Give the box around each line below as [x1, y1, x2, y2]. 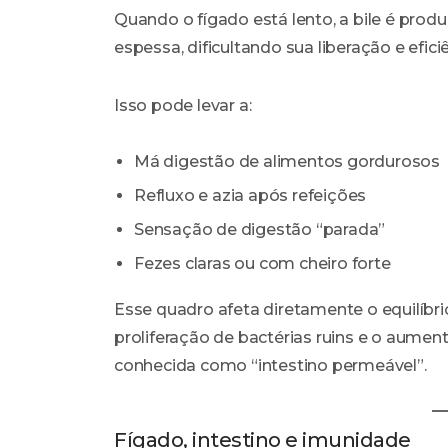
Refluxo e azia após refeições [134, 186, 367, 206]
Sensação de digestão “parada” [134, 220, 386, 240]
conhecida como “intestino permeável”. [114, 356, 427, 376]
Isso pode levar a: [114, 96, 252, 116]
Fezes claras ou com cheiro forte [134, 254, 391, 274]
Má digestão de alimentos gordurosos [134, 152, 440, 172]
